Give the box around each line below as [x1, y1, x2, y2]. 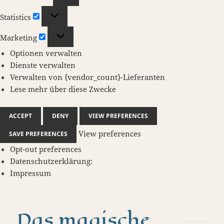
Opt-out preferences [9, 143, 81, 154]
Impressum [9, 167, 51, 178]
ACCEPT [9, 111, 32, 120]
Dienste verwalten [9, 59, 75, 70]
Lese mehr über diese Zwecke [9, 83, 116, 94]
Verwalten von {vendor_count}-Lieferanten [9, 71, 165, 82]
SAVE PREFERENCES [9, 129, 67, 138]
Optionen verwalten [9, 47, 82, 58]
